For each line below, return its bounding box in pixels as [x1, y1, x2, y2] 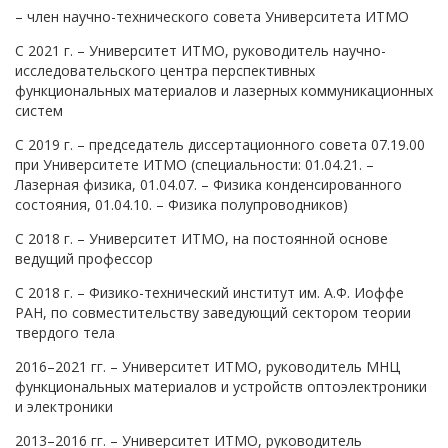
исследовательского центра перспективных [15, 60, 315, 80]
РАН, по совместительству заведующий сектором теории [15, 302, 411, 322]
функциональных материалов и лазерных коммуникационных [15, 80, 433, 100]
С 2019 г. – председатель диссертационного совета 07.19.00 [15, 134, 425, 154]
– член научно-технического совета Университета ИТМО [15, 6, 409, 26]
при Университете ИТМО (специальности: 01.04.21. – [15, 154, 374, 174]
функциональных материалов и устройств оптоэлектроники [15, 376, 427, 396]
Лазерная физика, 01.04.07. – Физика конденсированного [15, 174, 402, 194]
